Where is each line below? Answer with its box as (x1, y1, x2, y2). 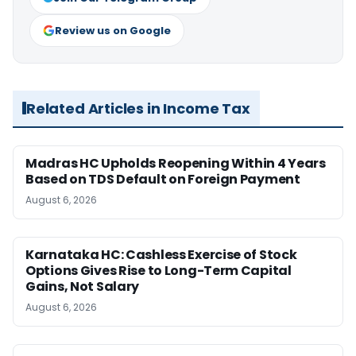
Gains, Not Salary (25, 277, 140, 296)
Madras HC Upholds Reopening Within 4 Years (25, 153, 326, 172)
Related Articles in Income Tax (26, 98, 250, 118)
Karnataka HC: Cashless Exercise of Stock (25, 245, 297, 264)
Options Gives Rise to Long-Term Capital (25, 261, 292, 280)
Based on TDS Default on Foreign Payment (25, 169, 300, 188)
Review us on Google (55, 22, 171, 38)
